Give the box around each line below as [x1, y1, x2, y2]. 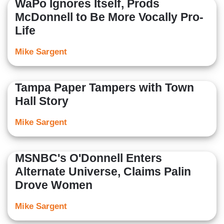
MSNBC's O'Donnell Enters [15, 151, 162, 165]
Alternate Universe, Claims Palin [15, 165, 191, 178]
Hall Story [15, 94, 68, 108]
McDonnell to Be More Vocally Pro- [15, 10, 203, 24]
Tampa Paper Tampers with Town [15, 81, 194, 94]
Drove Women [15, 178, 92, 192]
